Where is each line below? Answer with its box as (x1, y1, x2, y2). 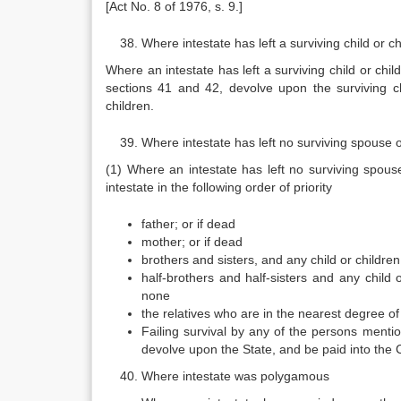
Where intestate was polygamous (141, 369, 329, 383)
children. (106, 98, 154, 113)
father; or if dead (141, 217, 235, 231)
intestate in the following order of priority (106, 180, 332, 194)
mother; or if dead (141, 235, 243, 249)
